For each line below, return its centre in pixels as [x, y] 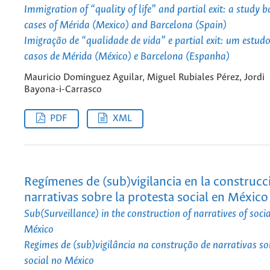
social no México [59, 261]
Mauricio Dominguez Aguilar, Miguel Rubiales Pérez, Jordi [144, 77]
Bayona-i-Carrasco [63, 89]
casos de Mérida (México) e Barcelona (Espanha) [127, 57]
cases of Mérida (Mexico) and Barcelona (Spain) [125, 26]
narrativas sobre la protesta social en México [146, 198]
